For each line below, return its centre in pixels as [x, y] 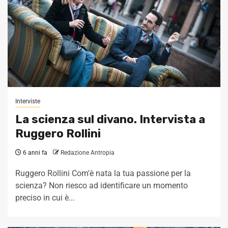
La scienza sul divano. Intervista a [110, 120]
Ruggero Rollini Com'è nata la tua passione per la [103, 174]
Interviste [28, 102]
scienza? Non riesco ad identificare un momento [102, 186]
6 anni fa [34, 153]
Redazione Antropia [88, 153]
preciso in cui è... [45, 198]
